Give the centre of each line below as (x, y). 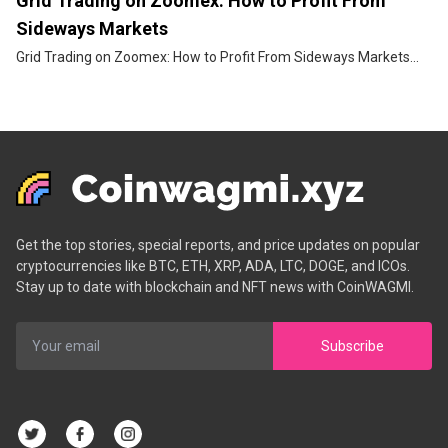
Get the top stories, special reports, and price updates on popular (218, 245)
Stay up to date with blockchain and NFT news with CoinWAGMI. (215, 287)
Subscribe (352, 345)
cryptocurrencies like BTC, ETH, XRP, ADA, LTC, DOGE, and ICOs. (213, 266)
